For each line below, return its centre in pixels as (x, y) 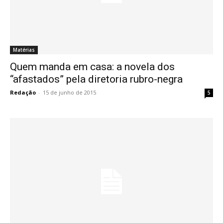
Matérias (24, 50)
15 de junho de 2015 (69, 93)
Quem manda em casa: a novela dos (92, 67)
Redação (23, 93)
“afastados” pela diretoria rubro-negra (96, 79)
